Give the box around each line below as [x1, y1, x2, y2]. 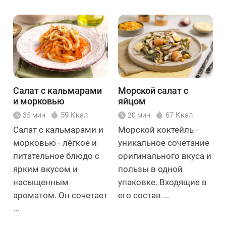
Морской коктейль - [118, 125, 198, 135]
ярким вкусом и [13, 164, 78, 175]
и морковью [13, 96, 65, 107]
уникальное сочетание [118, 138, 209, 148]
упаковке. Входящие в [118, 177, 207, 188]
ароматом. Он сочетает [13, 190, 107, 201]
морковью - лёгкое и [13, 138, 97, 148]
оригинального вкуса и [118, 151, 211, 161]
